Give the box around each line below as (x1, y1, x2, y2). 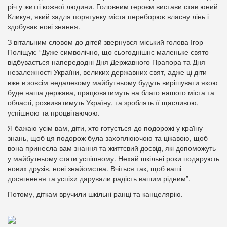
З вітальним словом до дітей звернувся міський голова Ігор (8, 36, 203, 47)
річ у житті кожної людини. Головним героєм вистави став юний (8, 1, 218, 11)
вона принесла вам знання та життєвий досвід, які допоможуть (8, 143, 216, 153)
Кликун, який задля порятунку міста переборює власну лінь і (8, 11, 209, 21)
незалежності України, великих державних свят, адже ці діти (8, 67, 207, 77)
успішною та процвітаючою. (8, 107, 100, 118)
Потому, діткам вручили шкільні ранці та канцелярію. (8, 188, 183, 199)
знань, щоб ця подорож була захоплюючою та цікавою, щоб (8, 133, 208, 143)
